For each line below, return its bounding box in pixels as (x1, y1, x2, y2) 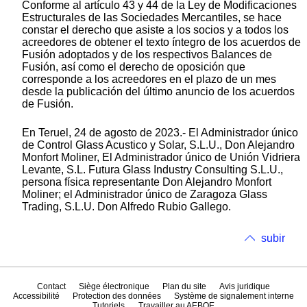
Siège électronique (78, 282, 149, 292)
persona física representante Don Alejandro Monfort (22, 175, 271, 188)
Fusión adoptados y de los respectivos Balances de (22, 48, 272, 60)
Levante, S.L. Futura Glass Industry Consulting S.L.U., (22, 163, 283, 175)
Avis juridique (219, 282, 271, 292)
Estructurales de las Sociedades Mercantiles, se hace (22, 11, 282, 23)
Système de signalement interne (174, 291, 295, 302)
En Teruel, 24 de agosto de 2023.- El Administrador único (22, 126, 298, 138)
